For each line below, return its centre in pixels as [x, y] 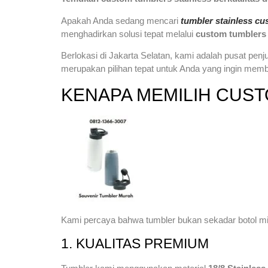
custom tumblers [231, 33]
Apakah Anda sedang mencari [121, 20]
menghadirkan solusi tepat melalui [128, 33]
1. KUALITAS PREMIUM [135, 244]
